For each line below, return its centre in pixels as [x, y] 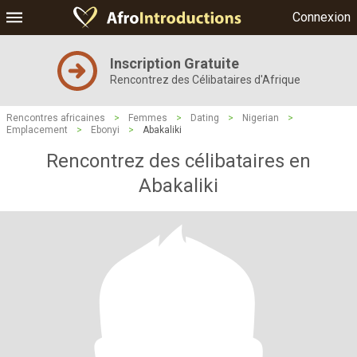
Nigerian [261, 118]
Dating [205, 118]
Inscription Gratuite [174, 63]
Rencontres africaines [56, 118]
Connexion [322, 17]
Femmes [148, 118]
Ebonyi [105, 130]
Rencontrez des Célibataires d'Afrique [205, 80]
